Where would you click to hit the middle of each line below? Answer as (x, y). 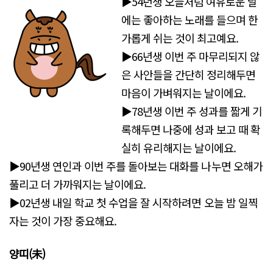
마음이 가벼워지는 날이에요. (184, 93)
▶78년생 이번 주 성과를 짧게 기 (192, 111)
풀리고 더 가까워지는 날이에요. (78, 184)
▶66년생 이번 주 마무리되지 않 (191, 56)
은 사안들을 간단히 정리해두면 (189, 75)
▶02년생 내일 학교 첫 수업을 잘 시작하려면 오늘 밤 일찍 (133, 203)
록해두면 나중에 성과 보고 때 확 (191, 129)
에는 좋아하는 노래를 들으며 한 (190, 20)
